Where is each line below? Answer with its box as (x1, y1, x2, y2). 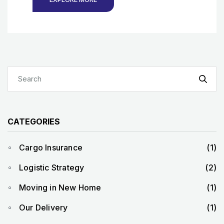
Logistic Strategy (19, 162, 84, 172)
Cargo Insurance (19, 142, 82, 152)
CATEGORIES (7, 116, 60, 126)
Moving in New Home (19, 182, 101, 192)
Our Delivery (19, 202, 68, 212)
